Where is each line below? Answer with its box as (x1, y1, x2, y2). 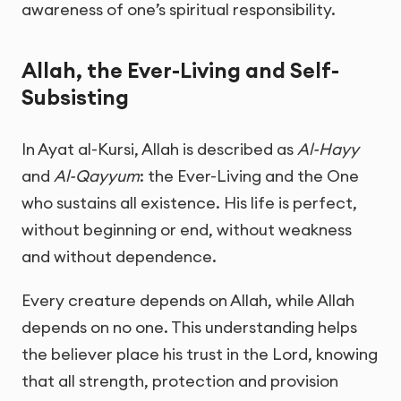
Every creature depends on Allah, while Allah (21, 289, 354, 311)
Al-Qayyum (54, 165, 140, 186)
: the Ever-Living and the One (140, 165, 359, 186)
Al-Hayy (297, 138, 359, 159)
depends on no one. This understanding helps (21, 316, 357, 337)
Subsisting (21, 84, 129, 111)
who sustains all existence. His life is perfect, (21, 192, 357, 213)
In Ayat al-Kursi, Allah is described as (21, 138, 297, 159)
